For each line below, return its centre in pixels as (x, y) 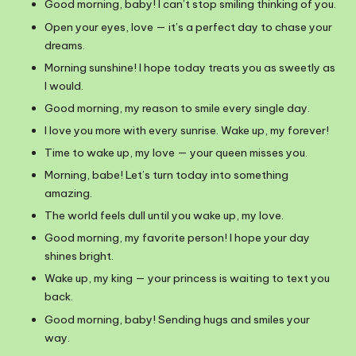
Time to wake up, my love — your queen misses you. (176, 153)
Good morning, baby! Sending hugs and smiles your (177, 319)
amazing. (68, 193)
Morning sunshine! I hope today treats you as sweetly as (190, 67)
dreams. (65, 45)
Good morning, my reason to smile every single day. (177, 108)
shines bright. (79, 256)
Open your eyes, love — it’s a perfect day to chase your (188, 27)
